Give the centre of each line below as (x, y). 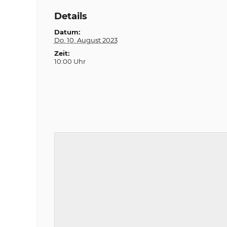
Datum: (67, 32)
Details (70, 16)
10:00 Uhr (70, 61)
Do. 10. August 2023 (86, 40)
